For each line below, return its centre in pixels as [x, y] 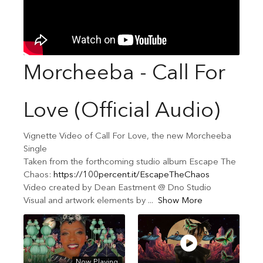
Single [35, 149]
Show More [180, 201]
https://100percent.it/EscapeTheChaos [131, 175]
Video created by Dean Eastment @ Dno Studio [117, 188]
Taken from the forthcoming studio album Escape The [130, 162]
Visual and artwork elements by [86, 201]
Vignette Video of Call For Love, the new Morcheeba [127, 136]
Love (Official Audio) [122, 112]
